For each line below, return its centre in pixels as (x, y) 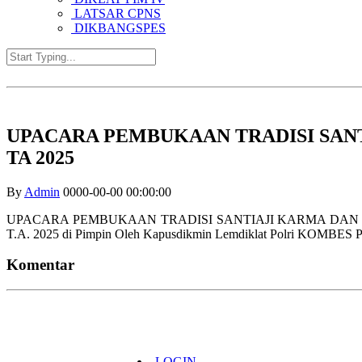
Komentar (40, 265)
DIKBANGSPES (118, 27)
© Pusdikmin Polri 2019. (201, 320)
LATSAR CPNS (116, 13)
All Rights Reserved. (191, 335)
